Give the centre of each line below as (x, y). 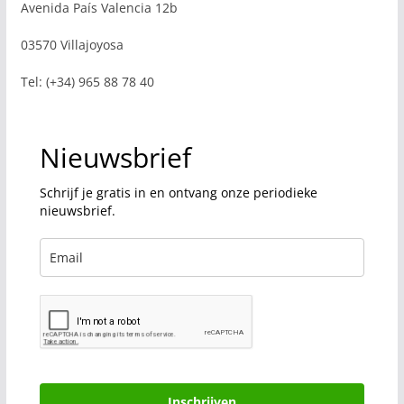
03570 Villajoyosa (72, 45)
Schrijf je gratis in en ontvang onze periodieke (178, 193)
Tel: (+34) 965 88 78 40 (87, 82)
